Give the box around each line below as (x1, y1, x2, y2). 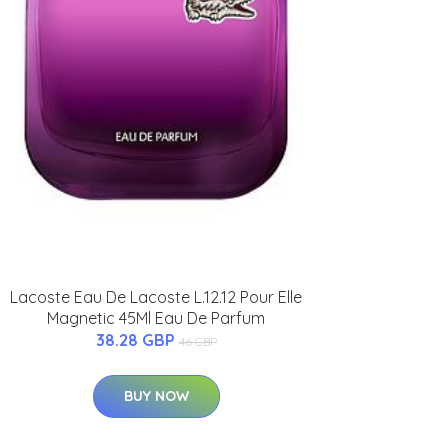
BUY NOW (123, 387, 189, 406)
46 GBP (178, 334, 217, 350)
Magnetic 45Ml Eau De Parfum (47, 308, 265, 329)
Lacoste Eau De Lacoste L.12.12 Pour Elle (10, 287, 302, 308)
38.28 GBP (95, 330, 179, 351)
